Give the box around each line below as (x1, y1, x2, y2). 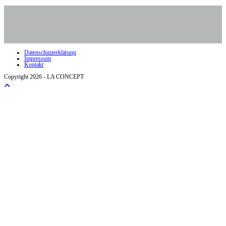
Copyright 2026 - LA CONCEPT (4, 73, 84, 80)
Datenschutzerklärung (24, 48, 76, 56)
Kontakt (24, 61, 43, 68)
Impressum (24, 54, 51, 62)
